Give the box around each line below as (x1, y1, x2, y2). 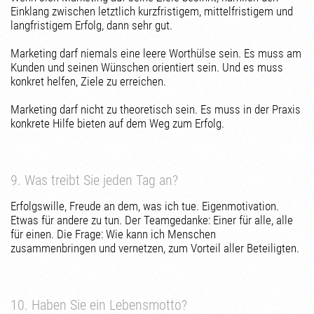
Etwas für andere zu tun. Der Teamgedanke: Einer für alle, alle (11, 213, 294, 227)
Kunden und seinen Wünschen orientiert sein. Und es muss (11, 60, 284, 74)
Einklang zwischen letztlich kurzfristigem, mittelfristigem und (11, 4, 294, 18)
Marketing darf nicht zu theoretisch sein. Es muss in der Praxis (11, 102, 301, 116)
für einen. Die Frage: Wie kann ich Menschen (11, 227, 217, 241)
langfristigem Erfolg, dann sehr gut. (11, 18, 173, 32)
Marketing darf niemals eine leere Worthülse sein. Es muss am (11, 46, 302, 60)
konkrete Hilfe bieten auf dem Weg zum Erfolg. (11, 116, 225, 130)
